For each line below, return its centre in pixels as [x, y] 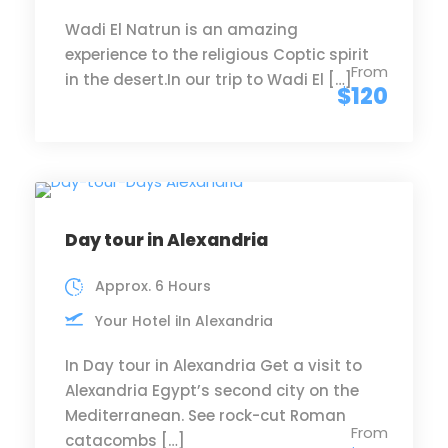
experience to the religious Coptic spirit [217, 54]
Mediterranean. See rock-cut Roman [205, 415]
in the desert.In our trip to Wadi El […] [208, 79]
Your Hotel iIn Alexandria [184, 321]
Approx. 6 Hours [153, 286]
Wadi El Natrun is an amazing [181, 29]
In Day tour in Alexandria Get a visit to [213, 365]
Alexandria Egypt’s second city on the [212, 390]
